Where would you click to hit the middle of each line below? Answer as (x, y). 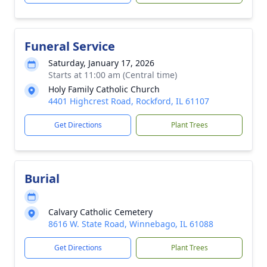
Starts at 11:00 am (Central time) (113, 75)
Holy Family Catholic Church (104, 89)
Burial (42, 178)
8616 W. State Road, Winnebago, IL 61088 (131, 224)
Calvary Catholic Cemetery (100, 212)
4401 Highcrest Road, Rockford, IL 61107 (129, 101)
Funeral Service (70, 46)
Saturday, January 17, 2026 (101, 63)
